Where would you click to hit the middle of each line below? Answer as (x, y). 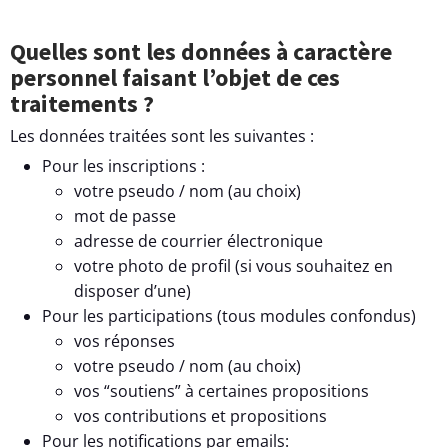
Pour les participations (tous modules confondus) (229, 315)
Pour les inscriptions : (123, 165)
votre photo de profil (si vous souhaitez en (233, 265)
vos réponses (124, 340)
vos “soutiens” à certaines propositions (221, 390)
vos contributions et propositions (200, 415)
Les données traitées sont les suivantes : (162, 135)
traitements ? (82, 103)
